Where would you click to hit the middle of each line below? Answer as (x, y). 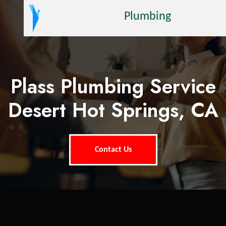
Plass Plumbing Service (113, 87)
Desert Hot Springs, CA (113, 110)
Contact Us (113, 150)
